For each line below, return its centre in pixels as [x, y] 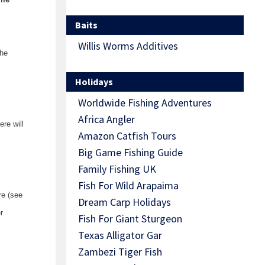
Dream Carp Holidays [125, 202]
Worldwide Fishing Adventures [145, 103]
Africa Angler [106, 119]
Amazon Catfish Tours [127, 136]
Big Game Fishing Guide [130, 153]
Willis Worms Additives [128, 46]
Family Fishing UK [117, 169]
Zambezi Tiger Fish [120, 252]
